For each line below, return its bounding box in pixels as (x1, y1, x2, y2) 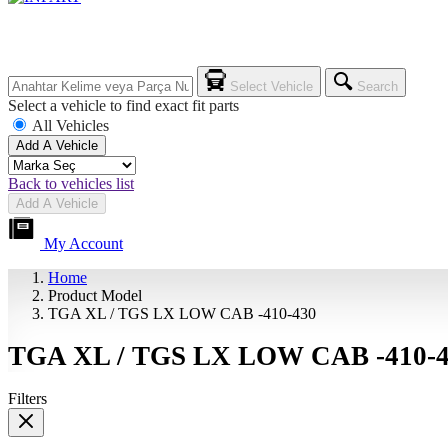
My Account (44, 234, 123, 252)
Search (357, 78, 399, 94)
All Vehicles (32, 116, 109, 134)
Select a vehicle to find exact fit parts (8, 96, 239, 114)
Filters (8, 389, 47, 407)
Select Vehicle (230, 78, 314, 94)
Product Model (48, 286, 142, 304)
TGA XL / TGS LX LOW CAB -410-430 (48, 304, 316, 322)
